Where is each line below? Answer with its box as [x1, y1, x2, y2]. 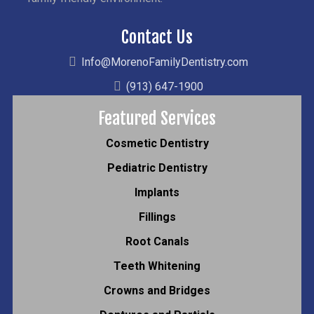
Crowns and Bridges [104, 283, 210, 297]
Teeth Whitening [114, 259, 200, 273]
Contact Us [121, 26, 193, 48]
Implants [135, 185, 179, 199]
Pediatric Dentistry [107, 161, 207, 175]
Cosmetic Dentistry [105, 136, 209, 150]
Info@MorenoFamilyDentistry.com [81, 55, 248, 69]
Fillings [138, 210, 176, 224]
